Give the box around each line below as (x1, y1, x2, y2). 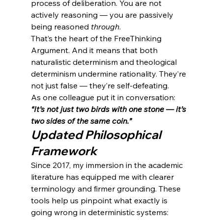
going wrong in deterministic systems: (30, 207, 168, 218)
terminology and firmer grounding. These (30, 184, 183, 194)
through (90, 22, 119, 32)
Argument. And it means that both (30, 45, 160, 55)
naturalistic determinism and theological (30, 57, 179, 67)
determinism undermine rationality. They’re (30, 69, 188, 79)
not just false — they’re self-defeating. (30, 81, 169, 91)
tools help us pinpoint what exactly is (30, 195, 169, 206)
